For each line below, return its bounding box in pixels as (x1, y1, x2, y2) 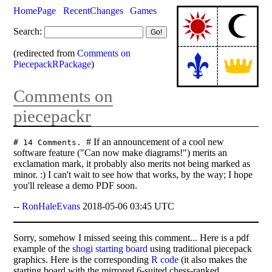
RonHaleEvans (22, 200, 81, 211)
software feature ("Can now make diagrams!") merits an (13, 147, 228, 158)
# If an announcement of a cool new (86, 136, 225, 147)
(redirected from (13, 47, 78, 58)
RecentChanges (63, 5, 123, 16)
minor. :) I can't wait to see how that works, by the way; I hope (13, 169, 253, 180)
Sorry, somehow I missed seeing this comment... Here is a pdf (13, 232, 250, 243)
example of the (13, 243, 73, 254)
